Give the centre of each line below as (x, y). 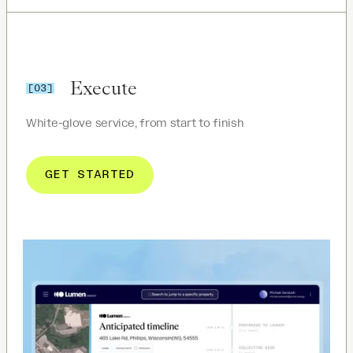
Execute (104, 88)
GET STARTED (90, 175)
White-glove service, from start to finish (135, 124)
